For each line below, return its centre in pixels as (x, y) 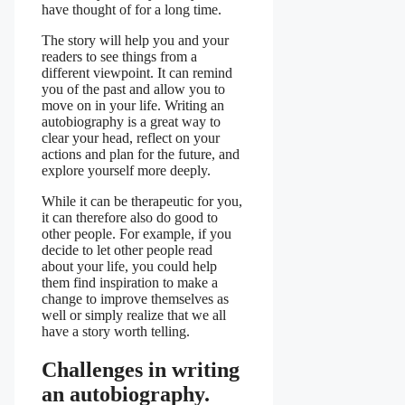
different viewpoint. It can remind (137, 72)
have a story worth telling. (116, 331)
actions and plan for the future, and (141, 154)
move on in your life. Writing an (133, 105)
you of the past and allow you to (133, 89)
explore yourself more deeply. (126, 170)
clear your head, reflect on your (131, 137)
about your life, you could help (129, 266)
